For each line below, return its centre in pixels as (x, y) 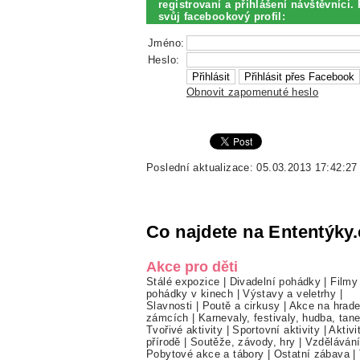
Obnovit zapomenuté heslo (253, 92)
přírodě (164, 342)
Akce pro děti (192, 267)
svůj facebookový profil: (222, 16)
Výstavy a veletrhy (290, 294)
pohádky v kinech (190, 294)
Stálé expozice (183, 282)
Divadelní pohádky (275, 282)
